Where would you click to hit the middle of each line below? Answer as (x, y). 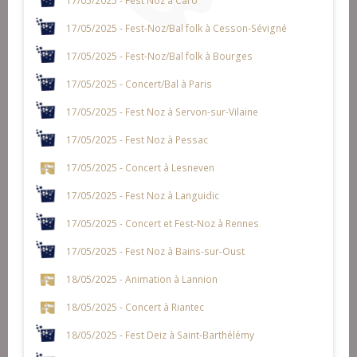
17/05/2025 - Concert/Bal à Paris (139, 83)
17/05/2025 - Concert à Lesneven (140, 167)
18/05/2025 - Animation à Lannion (141, 279)
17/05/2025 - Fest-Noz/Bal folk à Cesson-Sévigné (176, 27)
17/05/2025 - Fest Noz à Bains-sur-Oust (155, 251)
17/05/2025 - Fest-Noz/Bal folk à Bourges (159, 55)
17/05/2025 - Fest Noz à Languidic (142, 195)
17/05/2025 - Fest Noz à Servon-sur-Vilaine (162, 111)
